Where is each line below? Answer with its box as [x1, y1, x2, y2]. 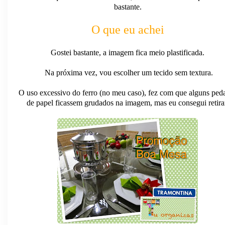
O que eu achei [91, 23, 164, 36]
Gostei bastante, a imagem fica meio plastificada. [51, 48, 204, 57]
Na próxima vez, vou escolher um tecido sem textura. [42, 68, 213, 77]
